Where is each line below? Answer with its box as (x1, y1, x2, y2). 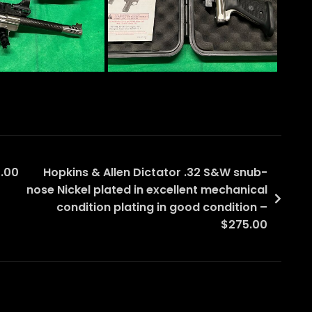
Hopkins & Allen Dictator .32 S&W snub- (43, 164, 267, 181)
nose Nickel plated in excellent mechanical (26, 182, 267, 198)
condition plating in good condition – (56, 199, 267, 216)
